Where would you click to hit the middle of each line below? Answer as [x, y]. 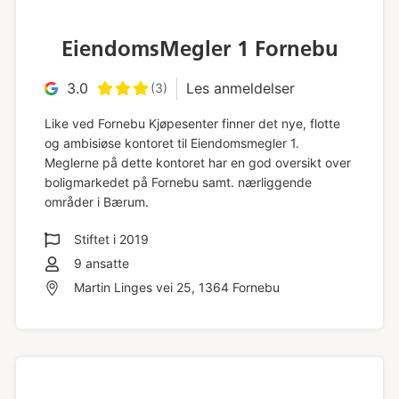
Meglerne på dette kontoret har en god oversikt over [197, 163]
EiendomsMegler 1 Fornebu [199, 48]
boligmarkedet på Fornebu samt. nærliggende [178, 183]
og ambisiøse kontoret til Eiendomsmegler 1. [171, 143]
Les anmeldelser [240, 88]
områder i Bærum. [98, 202]
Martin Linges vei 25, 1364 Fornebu [176, 287]
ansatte [105, 263]
